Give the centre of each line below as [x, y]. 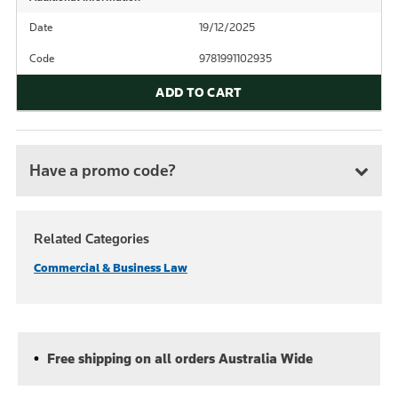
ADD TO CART [199, 92]
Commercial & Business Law [111, 268]
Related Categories [92, 239]
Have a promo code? [103, 170]
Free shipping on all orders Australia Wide [178, 358]
